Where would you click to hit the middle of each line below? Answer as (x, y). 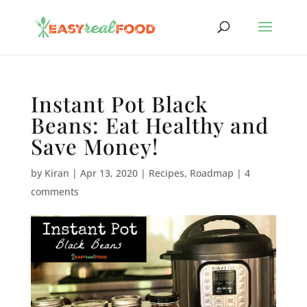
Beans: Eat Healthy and (149, 125)
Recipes (166, 173)
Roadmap (211, 173)
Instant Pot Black (119, 103)
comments (54, 192)
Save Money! (94, 146)
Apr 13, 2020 (109, 173)
